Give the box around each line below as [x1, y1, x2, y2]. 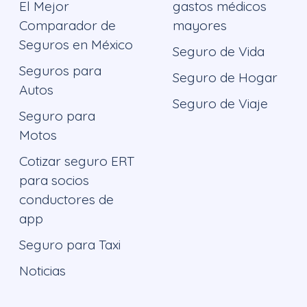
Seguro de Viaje [173, 95, 268, 112]
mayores [173, 17, 227, 34]
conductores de [19, 191, 114, 208]
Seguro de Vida [173, 43, 265, 60]
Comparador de [19, 17, 116, 34]
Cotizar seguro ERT [19, 153, 134, 170]
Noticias [19, 262, 66, 280]
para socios [19, 172, 89, 189]
